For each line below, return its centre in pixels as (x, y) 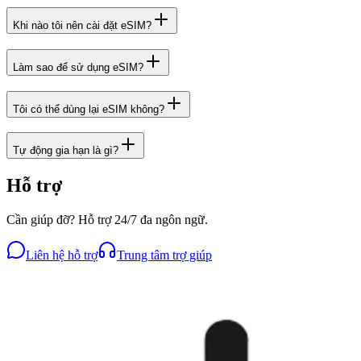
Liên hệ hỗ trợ (62, 255)
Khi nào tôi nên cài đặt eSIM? (82, 26)
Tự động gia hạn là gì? (66, 151)
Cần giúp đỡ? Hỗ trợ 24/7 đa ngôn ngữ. (107, 220)
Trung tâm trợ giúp (164, 255)
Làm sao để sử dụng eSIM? (78, 67)
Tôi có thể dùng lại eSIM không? (89, 109)
